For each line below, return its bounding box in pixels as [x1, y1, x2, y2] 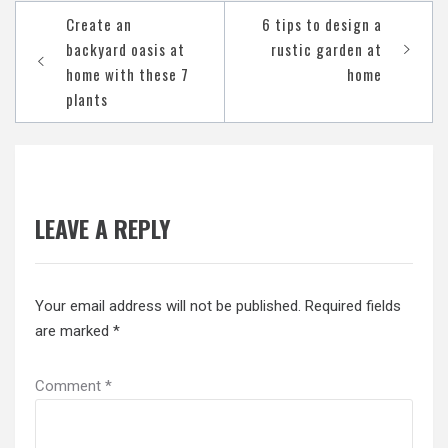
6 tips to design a [262, 12, 382, 35]
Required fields [305, 297, 401, 316]
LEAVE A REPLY [35, 211, 171, 247]
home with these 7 [66, 62, 189, 85]
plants [66, 87, 108, 110]
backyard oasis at [66, 37, 185, 60]
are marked [35, 322, 113, 341]
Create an [66, 12, 132, 35]
